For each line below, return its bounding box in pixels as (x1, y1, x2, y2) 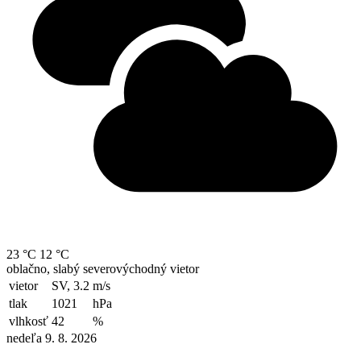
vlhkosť (9, 314, 48, 329)
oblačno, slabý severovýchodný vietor (6, 262, 199, 276)
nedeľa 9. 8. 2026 (6, 331, 97, 346)
